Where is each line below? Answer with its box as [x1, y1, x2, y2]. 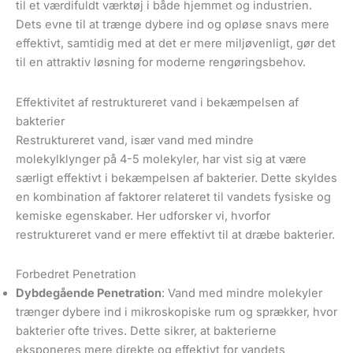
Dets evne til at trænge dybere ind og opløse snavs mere [16, 17, 329, 32]
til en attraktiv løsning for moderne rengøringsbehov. [16, 55, 306, 70]
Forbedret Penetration [16, 266, 136, 281]
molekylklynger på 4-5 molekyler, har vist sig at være [16, 151, 307, 166]
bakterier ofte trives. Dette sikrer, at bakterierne [16, 323, 277, 338]
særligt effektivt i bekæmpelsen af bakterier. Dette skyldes [16, 170, 337, 185]
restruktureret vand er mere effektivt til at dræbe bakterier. [16, 227, 335, 242]
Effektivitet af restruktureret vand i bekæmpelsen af [16, 95, 299, 110]
